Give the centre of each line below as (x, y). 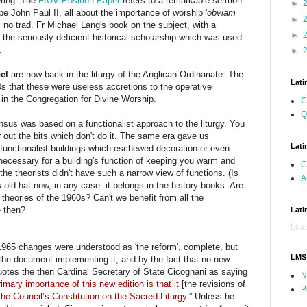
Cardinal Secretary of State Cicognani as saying (152, 271)
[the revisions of (213, 284)
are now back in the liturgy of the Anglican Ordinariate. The (126, 74)
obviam (221, 12)
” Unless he (212, 296)
